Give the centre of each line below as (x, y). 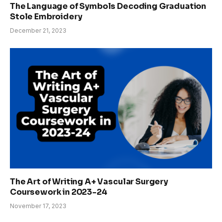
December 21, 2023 (38, 31)
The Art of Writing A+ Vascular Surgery (89, 182)
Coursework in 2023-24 (59, 192)
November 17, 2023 (38, 206)
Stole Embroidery (46, 17)
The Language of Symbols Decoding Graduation (108, 6)
